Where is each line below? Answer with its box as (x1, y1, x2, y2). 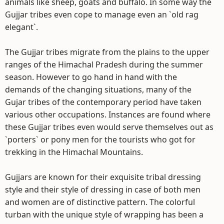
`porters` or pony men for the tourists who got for (5, 134, 195, 145)
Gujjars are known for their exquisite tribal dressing (5, 171, 201, 182)
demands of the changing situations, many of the (5, 84, 191, 95)
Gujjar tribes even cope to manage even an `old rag (5, 9, 198, 20)
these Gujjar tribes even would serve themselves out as (5, 121, 213, 132)
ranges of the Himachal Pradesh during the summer (5, 59, 203, 70)
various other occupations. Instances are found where (5, 109, 210, 120)
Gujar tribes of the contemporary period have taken (5, 96, 201, 107)
